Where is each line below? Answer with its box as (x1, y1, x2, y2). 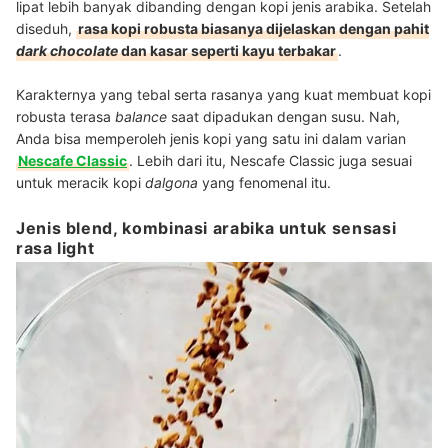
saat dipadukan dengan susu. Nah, (167, 108, 400, 126)
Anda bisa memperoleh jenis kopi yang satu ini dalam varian (16, 130, 406, 148)
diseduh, (16, 20, 76, 38)
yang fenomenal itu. (198, 174, 331, 192)
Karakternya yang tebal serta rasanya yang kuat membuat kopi (16, 86, 431, 104)
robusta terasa (16, 108, 115, 126)
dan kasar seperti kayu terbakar (118, 42, 336, 60)
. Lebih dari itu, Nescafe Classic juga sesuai (129, 152, 412, 170)
